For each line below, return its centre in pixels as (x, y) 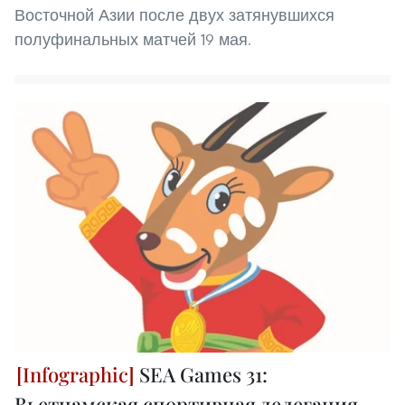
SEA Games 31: (201, 375)
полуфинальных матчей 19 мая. (133, 39)
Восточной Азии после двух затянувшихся (174, 14)
